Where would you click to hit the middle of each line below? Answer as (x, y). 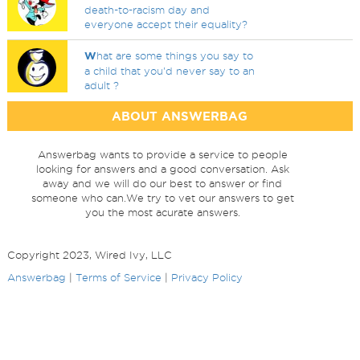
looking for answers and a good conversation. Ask (162, 169)
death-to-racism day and (147, 10)
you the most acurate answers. (162, 212)
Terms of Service (118, 277)
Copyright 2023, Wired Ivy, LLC (89, 255)
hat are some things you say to (175, 55)
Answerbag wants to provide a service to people (162, 154)
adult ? (102, 85)
